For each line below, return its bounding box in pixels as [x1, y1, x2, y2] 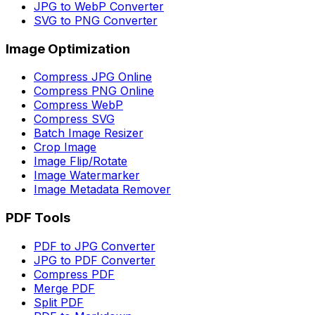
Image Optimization [6, 40, 130, 57]
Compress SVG [34, 112, 115, 127]
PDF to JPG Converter [34, 238, 155, 253]
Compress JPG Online [34, 70, 152, 84]
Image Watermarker [34, 168, 140, 183]
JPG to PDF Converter [34, 252, 155, 267]
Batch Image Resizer [34, 126, 143, 141]
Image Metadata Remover [34, 182, 171, 197]
